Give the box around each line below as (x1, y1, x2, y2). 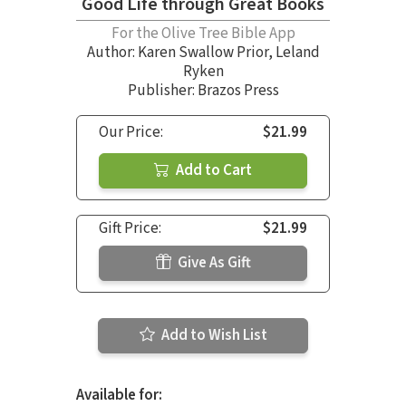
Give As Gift (174, 251, 251, 274)
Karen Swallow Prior (137, 41, 268, 63)
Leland (275, 41, 320, 63)
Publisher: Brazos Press (127, 79, 279, 101)
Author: (86, 41, 138, 63)
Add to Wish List (158, 324, 267, 346)
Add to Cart (173, 159, 252, 181)
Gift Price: (99, 217, 161, 239)
